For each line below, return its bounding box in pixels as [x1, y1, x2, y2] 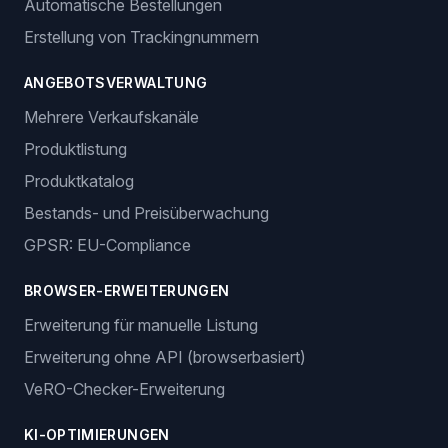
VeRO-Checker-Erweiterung [24, 379, 225, 399]
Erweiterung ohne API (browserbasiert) [24, 347, 306, 367]
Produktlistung [24, 139, 127, 159]
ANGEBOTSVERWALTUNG [24, 74, 208, 91]
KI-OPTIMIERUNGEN [24, 426, 170, 443]
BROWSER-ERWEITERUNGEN [24, 282, 230, 299]
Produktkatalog [24, 171, 134, 191]
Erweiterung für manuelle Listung [24, 315, 258, 335]
